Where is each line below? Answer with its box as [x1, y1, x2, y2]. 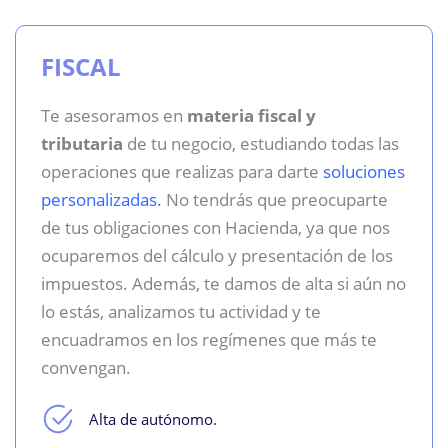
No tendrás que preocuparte [162, 187, 388, 211]
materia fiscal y [187, 103, 316, 127]
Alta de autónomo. [88, 408, 217, 429]
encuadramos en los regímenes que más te [41, 327, 377, 351]
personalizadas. [41, 187, 162, 211]
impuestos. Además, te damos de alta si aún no [41, 271, 406, 295]
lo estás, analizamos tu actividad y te [41, 299, 321, 323]
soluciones [323, 159, 405, 183]
